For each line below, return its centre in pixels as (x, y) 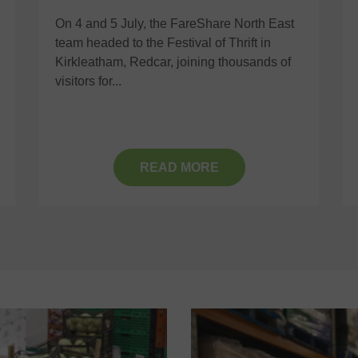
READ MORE (179, 167)
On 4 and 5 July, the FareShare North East (175, 24)
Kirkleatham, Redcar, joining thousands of (173, 62)
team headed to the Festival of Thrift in (163, 43)
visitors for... (88, 82)
